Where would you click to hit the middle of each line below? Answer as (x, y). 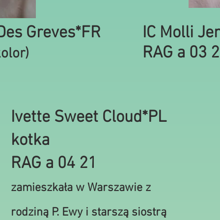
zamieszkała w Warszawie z (81, 188)
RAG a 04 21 (54, 164)
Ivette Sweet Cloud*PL (89, 118)
